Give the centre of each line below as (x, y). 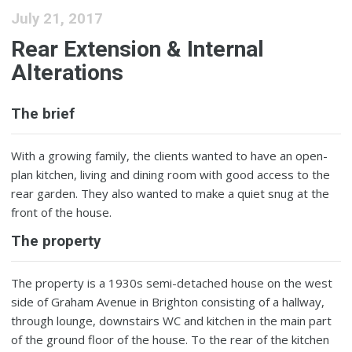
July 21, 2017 (57, 18)
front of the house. (62, 213)
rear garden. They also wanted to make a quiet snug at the (170, 194)
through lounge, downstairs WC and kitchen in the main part (172, 321)
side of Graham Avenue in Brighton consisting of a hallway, (168, 302)
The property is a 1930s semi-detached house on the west (172, 283)
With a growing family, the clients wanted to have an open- (170, 156)
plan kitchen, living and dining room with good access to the (171, 175)
